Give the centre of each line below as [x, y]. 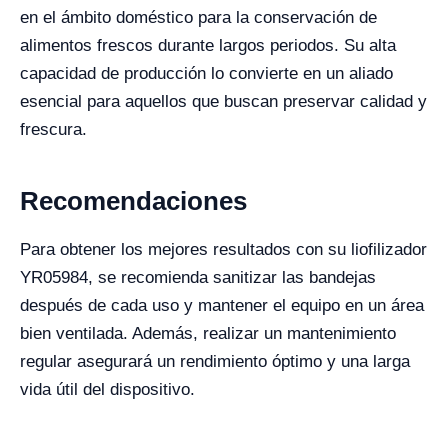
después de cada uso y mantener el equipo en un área [222, 306]
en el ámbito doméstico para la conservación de [198, 18]
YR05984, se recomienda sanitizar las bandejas [198, 278]
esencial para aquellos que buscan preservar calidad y [223, 102]
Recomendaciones [133, 201]
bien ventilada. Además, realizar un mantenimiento [208, 334]
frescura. [53, 130]
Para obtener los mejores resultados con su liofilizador [223, 250]
